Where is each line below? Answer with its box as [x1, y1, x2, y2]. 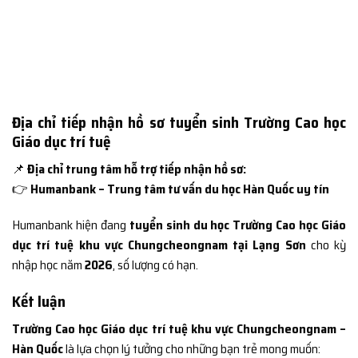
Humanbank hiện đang [12, 215, 129, 236]
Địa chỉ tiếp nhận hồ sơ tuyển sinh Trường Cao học [12, 109, 346, 134]
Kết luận [12, 289, 66, 314]
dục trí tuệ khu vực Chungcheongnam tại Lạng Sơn [12, 235, 306, 256]
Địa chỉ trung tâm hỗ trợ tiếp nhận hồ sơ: [27, 158, 246, 179]
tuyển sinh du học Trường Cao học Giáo [129, 215, 347, 236]
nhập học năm [12, 255, 85, 276]
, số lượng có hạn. [113, 255, 198, 276]
